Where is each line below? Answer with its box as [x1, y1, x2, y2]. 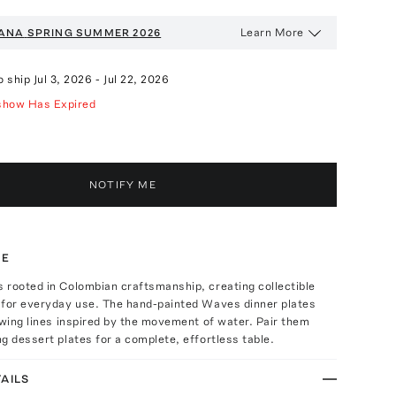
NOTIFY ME [88, 178, 156, 191]
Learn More [240, 25, 304, 39]
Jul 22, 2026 [103, 72, 170, 86]
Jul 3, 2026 [33, 72, 93, 86]
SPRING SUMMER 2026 [27, 26, 162, 39]
